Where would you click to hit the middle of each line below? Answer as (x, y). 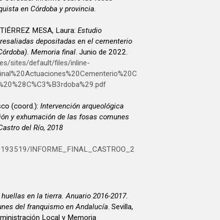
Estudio (90, 31)
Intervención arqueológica (82, 106)
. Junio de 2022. (102, 52)
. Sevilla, (121, 206)
